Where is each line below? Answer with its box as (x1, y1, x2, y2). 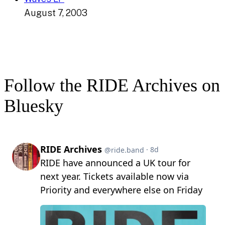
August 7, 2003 (24, 8, 87, 19)
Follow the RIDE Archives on (4, 75, 220, 96)
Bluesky (4, 96, 63, 117)
